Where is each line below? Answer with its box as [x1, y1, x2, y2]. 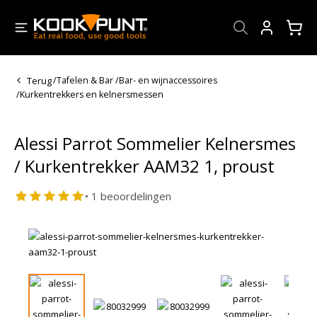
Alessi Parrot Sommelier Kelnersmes [14, 131, 296, 155]
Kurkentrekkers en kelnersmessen [19, 88, 163, 100]
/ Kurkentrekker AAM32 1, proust [14, 154, 275, 178]
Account [258, 36, 292, 50]
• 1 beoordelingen [85, 188, 171, 203]
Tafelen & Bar [57, 74, 113, 87]
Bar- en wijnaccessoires [118, 74, 217, 87]
